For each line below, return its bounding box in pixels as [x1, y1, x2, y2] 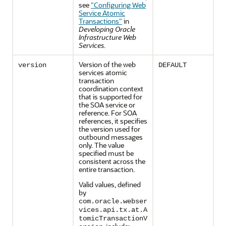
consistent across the [79, 156, 145, 166]
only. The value [79, 140, 124, 150]
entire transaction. [79, 164, 135, 174]
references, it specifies [79, 116, 147, 126]
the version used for [79, 124, 140, 134]
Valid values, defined [79, 180, 141, 189]
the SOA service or [79, 100, 135, 109]
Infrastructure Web [79, 32, 136, 42]
